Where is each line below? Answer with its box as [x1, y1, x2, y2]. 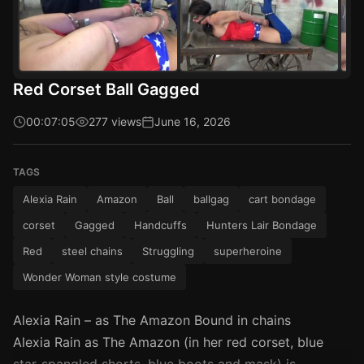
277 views [89, 114, 141, 128]
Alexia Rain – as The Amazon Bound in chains [13, 311, 291, 328]
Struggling [142, 244, 194, 258]
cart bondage [249, 192, 316, 206]
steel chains [62, 244, 123, 258]
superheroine [214, 244, 282, 258]
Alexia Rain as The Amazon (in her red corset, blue [13, 333, 323, 350]
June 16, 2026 [154, 114, 231, 128]
